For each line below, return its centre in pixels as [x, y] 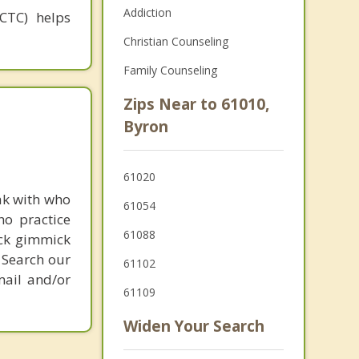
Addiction [147, 12]
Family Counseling [170, 70]
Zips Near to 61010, [196, 104]
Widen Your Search [194, 326]
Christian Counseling [175, 41]
